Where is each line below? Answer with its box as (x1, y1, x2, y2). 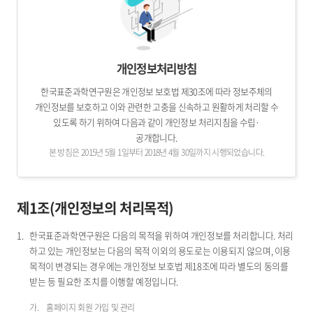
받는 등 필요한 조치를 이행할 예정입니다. (29, 275, 178, 289)
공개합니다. (136, 131, 177, 145)
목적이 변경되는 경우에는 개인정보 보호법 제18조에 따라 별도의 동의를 (29, 259, 289, 273)
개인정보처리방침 (116, 60, 197, 78)
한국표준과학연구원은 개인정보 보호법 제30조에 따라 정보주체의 (41, 85, 272, 99)
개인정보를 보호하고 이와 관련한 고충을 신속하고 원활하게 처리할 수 (34, 100, 279, 114)
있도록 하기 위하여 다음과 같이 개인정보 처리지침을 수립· (53, 115, 260, 129)
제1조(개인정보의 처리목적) (17, 198, 174, 219)
